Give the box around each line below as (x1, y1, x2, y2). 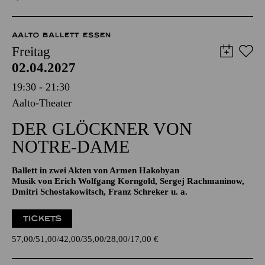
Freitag (12, 80, 50, 95)
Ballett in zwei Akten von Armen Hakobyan (12, 202, 179, 211)
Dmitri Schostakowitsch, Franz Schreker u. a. (12, 223, 188, 232)
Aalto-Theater (12, 133, 72, 145)
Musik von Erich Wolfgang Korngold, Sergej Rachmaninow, (12, 212, 244, 222)
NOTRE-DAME (12, 173, 130, 192)
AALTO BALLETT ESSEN (12, 67, 111, 75)
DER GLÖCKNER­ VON (12, 155, 192, 174)
